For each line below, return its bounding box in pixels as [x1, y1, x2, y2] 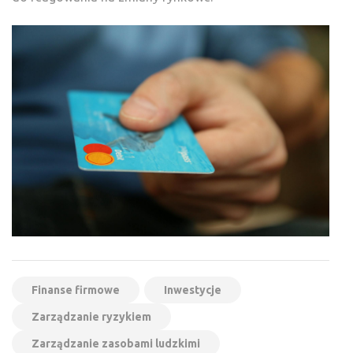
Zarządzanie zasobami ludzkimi [32, 337, 200, 351]
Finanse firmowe [32, 284, 120, 297]
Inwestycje [164, 284, 221, 297]
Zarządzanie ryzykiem [32, 310, 151, 324]
